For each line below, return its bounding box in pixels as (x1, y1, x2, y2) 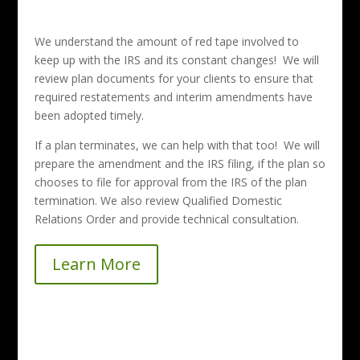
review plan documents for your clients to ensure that (34, 70, 313, 86)
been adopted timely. (34, 107, 144, 123)
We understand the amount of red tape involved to (34, 33, 299, 49)
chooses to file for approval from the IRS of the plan (34, 174, 307, 190)
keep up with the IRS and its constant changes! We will (34, 51, 319, 67)
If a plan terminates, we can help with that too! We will (34, 137, 320, 153)
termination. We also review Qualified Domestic (34, 192, 282, 208)
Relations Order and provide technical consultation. (34, 211, 299, 227)
